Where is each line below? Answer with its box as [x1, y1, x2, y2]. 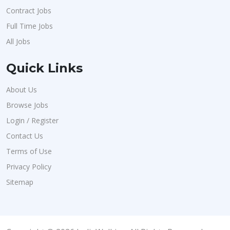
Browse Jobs [6, 100, 48, 110]
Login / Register [6, 116, 59, 125]
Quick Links [6, 61, 83, 75]
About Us [6, 85, 37, 94]
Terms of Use [6, 146, 52, 156]
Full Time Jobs [6, 21, 53, 31]
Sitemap [6, 177, 33, 187]
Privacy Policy [6, 162, 51, 171]
